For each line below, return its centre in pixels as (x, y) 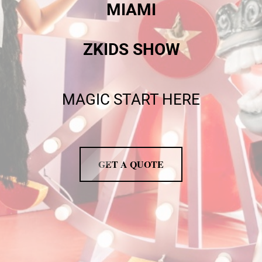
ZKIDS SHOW (131, 49)
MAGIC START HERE (131, 99)
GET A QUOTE (131, 164)
